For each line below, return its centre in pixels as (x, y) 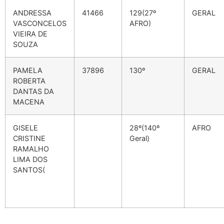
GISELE (25, 128)
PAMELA (28, 70)
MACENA (29, 102)
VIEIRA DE (30, 34)
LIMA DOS (30, 159)
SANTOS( (29, 170)
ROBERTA (29, 81)
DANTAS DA (33, 91)
